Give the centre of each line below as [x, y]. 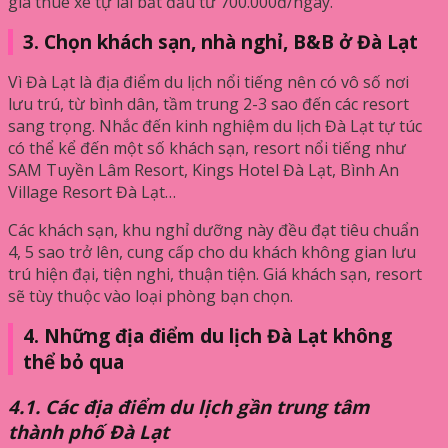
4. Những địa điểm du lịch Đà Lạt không [207, 335]
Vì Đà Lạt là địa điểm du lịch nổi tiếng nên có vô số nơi [208, 81]
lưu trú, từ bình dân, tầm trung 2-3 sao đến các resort [208, 103]
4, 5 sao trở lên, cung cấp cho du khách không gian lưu [212, 251]
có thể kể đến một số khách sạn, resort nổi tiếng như [207, 147]
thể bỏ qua [73, 361]
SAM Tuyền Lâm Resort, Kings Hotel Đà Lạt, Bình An [203, 169]
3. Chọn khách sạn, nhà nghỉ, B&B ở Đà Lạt [220, 41]
